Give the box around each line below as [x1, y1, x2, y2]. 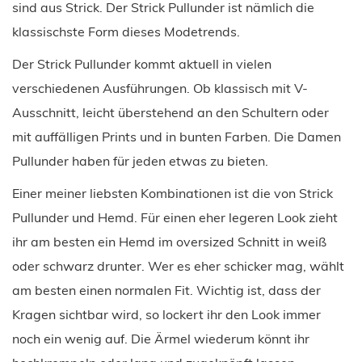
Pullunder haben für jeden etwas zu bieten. [12, 153, 268, 170]
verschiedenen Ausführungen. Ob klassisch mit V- [12, 80, 308, 97]
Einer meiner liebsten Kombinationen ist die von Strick [12, 185, 333, 202]
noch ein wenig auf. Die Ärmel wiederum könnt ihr [12, 330, 309, 347]
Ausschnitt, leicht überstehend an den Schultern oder [12, 104, 329, 121]
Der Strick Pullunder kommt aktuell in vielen [12, 56, 271, 73]
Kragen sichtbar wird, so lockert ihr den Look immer [12, 306, 321, 323]
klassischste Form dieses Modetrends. [12, 23, 240, 40]
